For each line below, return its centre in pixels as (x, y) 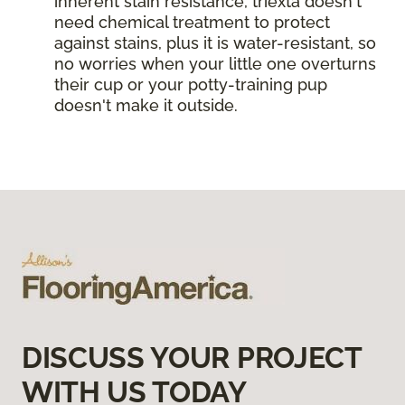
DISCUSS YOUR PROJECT (192, 357)
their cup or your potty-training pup (191, 84)
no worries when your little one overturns (215, 63)
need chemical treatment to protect (192, 22)
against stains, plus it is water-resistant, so (215, 42)
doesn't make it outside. (148, 105)
